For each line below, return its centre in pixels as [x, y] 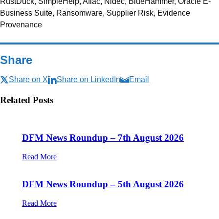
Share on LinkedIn [88, 79]
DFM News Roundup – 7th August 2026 [103, 137]
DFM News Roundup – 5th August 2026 [103, 184]
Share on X [28, 79]
